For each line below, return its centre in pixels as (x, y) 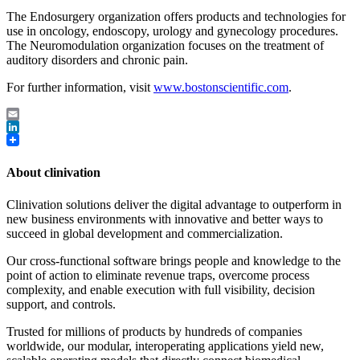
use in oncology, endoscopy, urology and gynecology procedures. (172, 31)
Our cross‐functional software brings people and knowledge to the (174, 260)
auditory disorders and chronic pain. (97, 60)
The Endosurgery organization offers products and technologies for (176, 17)
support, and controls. (61, 304)
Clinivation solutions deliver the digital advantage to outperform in (174, 204)
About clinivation (53, 173)
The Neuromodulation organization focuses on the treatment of (165, 46)
